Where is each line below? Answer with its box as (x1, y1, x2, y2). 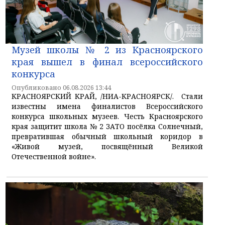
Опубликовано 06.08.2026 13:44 (12, 83, 111, 92)
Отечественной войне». (12, 152, 96, 162)
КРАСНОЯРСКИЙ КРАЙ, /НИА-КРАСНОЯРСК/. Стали (12, 91, 203, 101)
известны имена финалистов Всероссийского (12, 101, 203, 111)
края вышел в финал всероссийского (12, 56, 203, 68)
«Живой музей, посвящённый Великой (12, 142, 203, 152)
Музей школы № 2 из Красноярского (12, 44, 203, 56)
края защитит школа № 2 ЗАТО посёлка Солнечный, (12, 122, 203, 132)
